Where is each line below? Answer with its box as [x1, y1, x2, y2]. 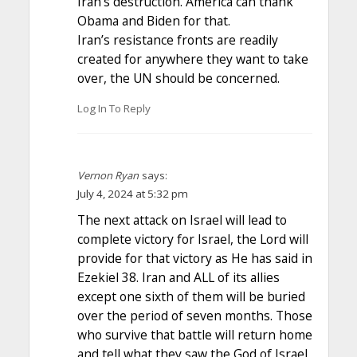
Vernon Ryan [76, 167, 139, 182]
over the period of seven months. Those [76, 306, 312, 324]
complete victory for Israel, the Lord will [76, 229, 308, 248]
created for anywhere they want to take [76, 50, 308, 69]
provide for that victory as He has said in [76, 249, 312, 267]
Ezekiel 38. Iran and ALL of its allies [76, 268, 280, 286]
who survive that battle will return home [76, 325, 312, 343]
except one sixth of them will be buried [76, 287, 305, 305]
